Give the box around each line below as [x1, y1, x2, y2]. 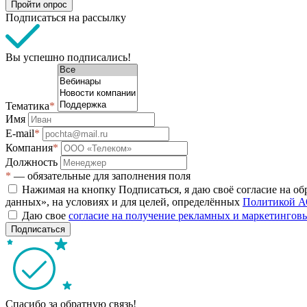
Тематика [5, 99, 49, 112]
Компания [5, 141, 53, 153]
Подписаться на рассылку [5, 11, 126, 23]
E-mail [5, 127, 34, 139]
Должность [5, 156, 60, 168]
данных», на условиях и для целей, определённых [5, 195, 243, 208]
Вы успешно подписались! [5, 51, 131, 63]
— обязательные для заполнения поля [11, 169, 191, 182]
